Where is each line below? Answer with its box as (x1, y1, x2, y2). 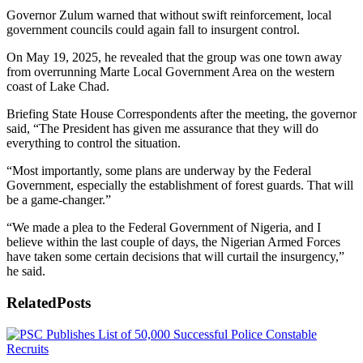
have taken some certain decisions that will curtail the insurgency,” (6, 250, 344, 264)
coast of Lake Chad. (6, 79, 109, 94)
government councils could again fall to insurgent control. (6, 23, 300, 37)
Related (6, 294, 57, 312)
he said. (6, 264, 45, 279)
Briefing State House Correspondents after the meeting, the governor (6, 107, 357, 122)
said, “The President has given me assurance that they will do (6, 122, 318, 136)
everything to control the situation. (6, 136, 181, 151)
